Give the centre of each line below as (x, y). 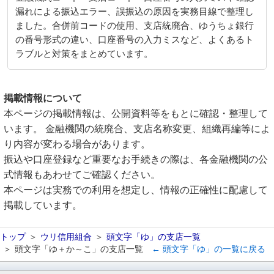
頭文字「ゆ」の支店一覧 (154, 237)
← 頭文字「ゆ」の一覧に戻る (209, 249)
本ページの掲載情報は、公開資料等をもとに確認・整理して (136, 113)
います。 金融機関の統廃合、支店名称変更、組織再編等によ (137, 129)
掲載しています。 (43, 205)
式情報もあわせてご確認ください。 (82, 175)
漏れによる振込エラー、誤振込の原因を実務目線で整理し (135, 12)
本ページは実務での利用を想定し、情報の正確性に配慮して (136, 190)
